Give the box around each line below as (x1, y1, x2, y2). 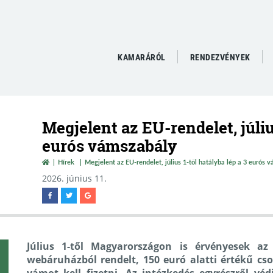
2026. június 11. (42, 172, 107, 184)
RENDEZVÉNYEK (190, 52, 250, 62)
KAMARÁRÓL (118, 52, 166, 62)
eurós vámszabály (42, 135, 177, 156)
